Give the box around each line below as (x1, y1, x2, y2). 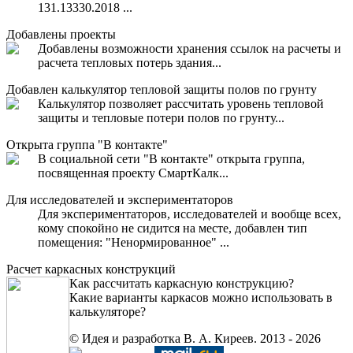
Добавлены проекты (6, 27, 116, 41)
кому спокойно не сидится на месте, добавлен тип (38, 221, 307, 235)
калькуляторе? (69, 304, 146, 318)
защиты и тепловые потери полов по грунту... (38, 110, 284, 124)
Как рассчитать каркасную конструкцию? (69, 276, 294, 290)
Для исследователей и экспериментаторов (6, 192, 233, 206)
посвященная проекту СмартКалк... (38, 165, 229, 180)
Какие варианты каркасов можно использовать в (69, 290, 333, 304)
